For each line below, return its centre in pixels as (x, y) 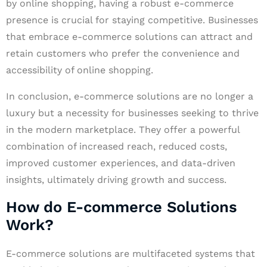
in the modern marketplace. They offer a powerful (123, 130)
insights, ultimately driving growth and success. (116, 180)
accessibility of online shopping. (80, 70)
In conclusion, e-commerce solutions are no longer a (130, 96)
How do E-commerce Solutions (122, 207)
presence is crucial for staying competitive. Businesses (132, 20)
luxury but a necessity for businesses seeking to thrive (132, 113)
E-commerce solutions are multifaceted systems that (131, 254)
